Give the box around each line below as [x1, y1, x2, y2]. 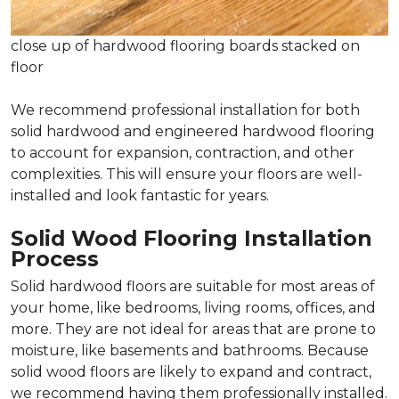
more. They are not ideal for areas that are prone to [11, 321, 376, 338]
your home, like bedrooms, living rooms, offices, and [11, 299, 376, 317]
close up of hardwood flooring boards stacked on [11, 37, 360, 55]
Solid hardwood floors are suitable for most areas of [11, 278, 375, 296]
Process [11, 246, 99, 273]
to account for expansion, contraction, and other [11, 144, 354, 162]
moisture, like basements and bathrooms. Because [11, 342, 369, 360]
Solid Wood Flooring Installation [11, 225, 372, 252]
